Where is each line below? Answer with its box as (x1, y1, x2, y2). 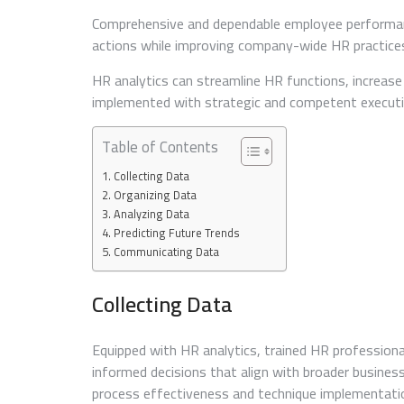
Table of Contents (102, 132, 218, 161)
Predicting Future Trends (113, 222, 240, 243)
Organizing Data (113, 184, 197, 206)
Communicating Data (113, 241, 219, 262)
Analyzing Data (113, 203, 189, 225)
